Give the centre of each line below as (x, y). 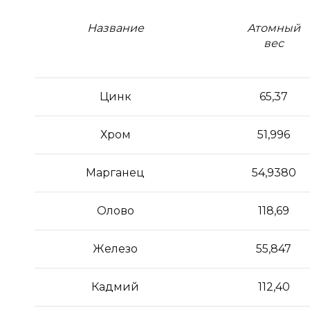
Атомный (274, 28)
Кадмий (115, 287)
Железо (115, 249)
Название (115, 28)
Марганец (115, 173)
